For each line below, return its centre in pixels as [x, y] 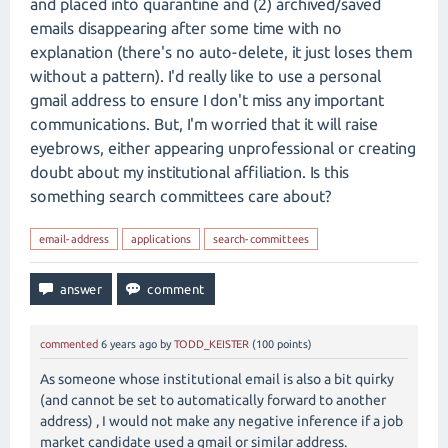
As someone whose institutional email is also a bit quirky [217, 379]
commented [69, 344]
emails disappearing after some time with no [186, 28]
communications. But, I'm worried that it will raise [204, 124]
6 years [118, 344]
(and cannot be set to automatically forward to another [213, 400]
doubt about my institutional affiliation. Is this [189, 172]
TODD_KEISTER [211, 344]
